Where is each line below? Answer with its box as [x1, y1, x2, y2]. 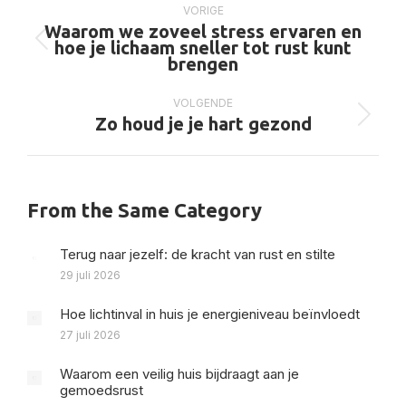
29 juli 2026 [60, 268, 121, 282]
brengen [168, 53, 238, 74]
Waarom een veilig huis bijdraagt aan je [60, 365, 299, 382]
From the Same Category [27, 198, 262, 221]
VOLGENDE [173, 96, 233, 110]
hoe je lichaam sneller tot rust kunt [54, 37, 352, 58]
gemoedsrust [60, 382, 143, 399]
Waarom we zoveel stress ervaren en [44, 21, 362, 42]
